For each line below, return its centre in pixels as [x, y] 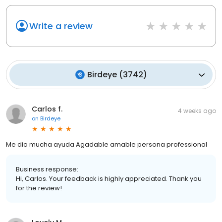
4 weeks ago [197, 111]
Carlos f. [47, 109]
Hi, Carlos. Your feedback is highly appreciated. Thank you [109, 179]
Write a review [61, 26]
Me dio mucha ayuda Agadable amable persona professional [107, 145]
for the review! [39, 188]
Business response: [47, 169]
